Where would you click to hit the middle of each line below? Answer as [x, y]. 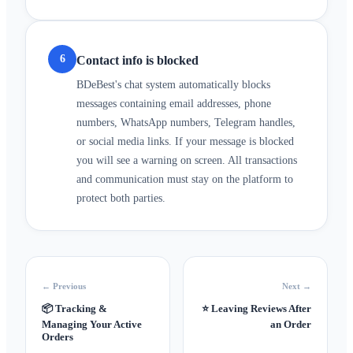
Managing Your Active [92, 324]
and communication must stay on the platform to [185, 179]
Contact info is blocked [137, 60]
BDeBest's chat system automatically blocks [173, 84]
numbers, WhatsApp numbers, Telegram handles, [186, 122]
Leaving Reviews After [261, 308]
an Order [291, 324]
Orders [58, 336]
